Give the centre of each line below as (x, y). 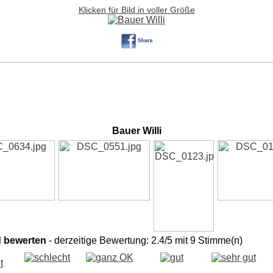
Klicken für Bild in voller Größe (136, 10)
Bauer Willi (136, 131)
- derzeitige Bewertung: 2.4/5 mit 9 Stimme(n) (144, 241)
